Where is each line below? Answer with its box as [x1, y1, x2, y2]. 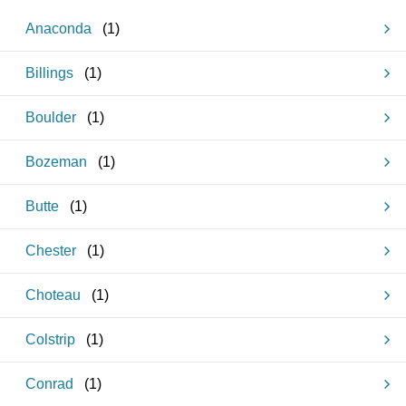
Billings [25, 65, 73, 81]
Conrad [25, 376, 73, 391]
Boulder [25, 110, 76, 125]
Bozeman [25, 154, 87, 169]
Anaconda [25, 21, 92, 36]
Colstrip [25, 332, 75, 347]
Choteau [25, 287, 81, 303]
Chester [25, 243, 76, 258]
